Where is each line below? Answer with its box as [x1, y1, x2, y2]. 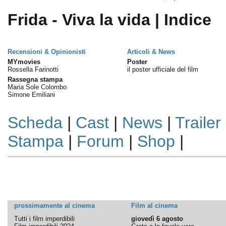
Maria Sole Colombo [7, 83, 67, 91]
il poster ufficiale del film [127, 66, 198, 73]
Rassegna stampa [7, 76, 63, 83]
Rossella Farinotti [7, 66, 59, 73]
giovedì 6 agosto [131, 215, 183, 222]
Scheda [7, 114, 63, 132]
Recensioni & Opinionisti [7, 48, 86, 55]
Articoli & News [127, 48, 175, 55]
